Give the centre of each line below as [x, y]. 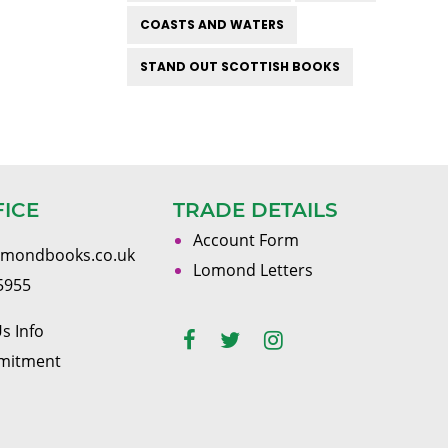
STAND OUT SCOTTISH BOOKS [240, 66]
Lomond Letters [253, 270]
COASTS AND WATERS [212, 24]
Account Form [246, 240]
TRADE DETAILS [256, 210]
